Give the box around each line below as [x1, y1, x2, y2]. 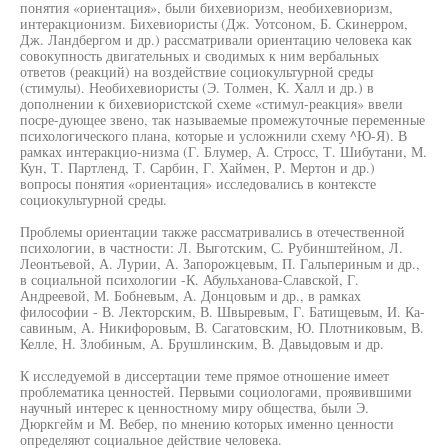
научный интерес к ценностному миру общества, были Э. [20, 398, 369, 417]
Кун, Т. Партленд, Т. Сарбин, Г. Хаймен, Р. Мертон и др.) [20, 158, 375, 177]
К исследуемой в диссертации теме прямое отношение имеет [20, 366, 389, 385]
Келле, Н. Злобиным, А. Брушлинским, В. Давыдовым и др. [20, 334, 384, 353]
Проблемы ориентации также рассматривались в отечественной [20, 222, 405, 241]
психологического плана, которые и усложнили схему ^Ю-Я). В [20, 126, 407, 145]
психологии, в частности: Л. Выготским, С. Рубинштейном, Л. [20, 238, 403, 257]
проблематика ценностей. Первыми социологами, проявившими [20, 382, 412, 401]
